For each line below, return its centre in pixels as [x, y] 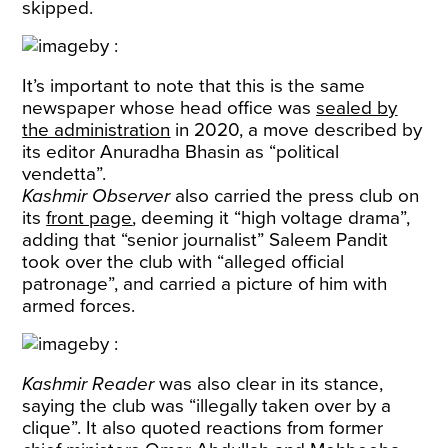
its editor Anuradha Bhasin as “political [181, 152]
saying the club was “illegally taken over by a [207, 406]
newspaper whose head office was [169, 108]
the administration [96, 130]
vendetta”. [64, 174]
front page [89, 218]
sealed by [357, 108]
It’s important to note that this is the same [194, 86]
